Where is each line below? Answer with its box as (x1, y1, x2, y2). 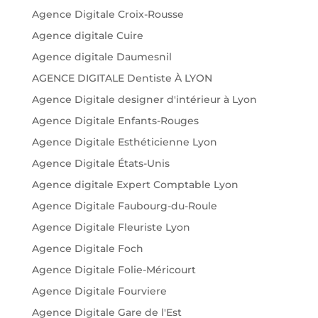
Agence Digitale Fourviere (31, 285, 167, 298)
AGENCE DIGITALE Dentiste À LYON (31, 72, 212, 85)
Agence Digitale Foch (31, 242, 143, 256)
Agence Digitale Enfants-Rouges (31, 114, 199, 128)
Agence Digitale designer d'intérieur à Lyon (31, 93, 257, 106)
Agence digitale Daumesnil (31, 50, 172, 64)
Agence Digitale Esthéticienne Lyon (31, 136, 217, 149)
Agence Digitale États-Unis (31, 157, 170, 170)
